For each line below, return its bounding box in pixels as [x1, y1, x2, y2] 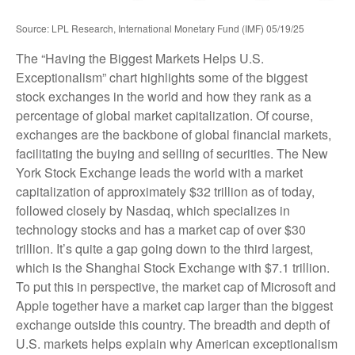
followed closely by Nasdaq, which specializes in [16, 201, 290, 220]
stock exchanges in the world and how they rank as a [16, 87, 311, 106]
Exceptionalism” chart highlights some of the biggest [16, 68, 307, 87]
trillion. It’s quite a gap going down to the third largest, [16, 239, 313, 258]
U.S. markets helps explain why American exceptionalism [16, 334, 338, 353]
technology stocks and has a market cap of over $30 [16, 220, 306, 239]
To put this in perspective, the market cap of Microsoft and [16, 277, 336, 296]
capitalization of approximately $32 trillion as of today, [16, 182, 315, 201]
